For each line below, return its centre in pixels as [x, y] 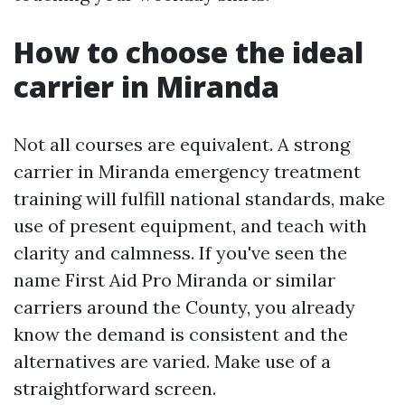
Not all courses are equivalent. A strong [182, 144]
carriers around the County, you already [184, 307]
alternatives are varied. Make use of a [172, 361]
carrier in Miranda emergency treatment [187, 171]
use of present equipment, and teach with [190, 226]
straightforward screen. [115, 388]
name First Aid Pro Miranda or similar [174, 280]
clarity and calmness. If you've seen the [180, 253]
